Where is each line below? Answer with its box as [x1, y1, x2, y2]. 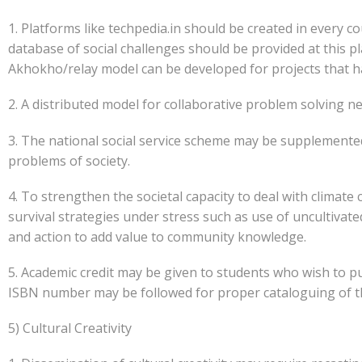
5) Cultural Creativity [8, 319, 132, 338]
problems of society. [8, 151, 130, 170]
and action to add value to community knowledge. [8, 227, 306, 246]
